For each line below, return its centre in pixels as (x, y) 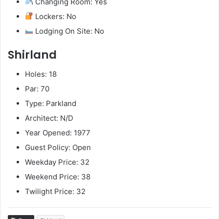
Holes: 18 (41, 74)
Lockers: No (55, 16)
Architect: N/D (49, 118)
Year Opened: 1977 (58, 133)
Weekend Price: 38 (58, 177)
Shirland (32, 55)
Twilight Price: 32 (55, 192)
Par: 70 (37, 89)
